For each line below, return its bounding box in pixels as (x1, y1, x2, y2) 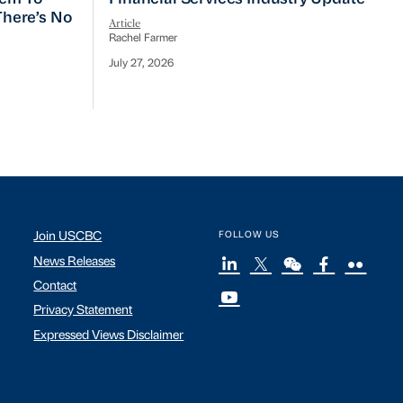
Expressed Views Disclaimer (33, 328, 184, 343)
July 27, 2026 (109, 58, 175, 70)
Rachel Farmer (109, 32, 178, 44)
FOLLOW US (218, 230, 280, 241)
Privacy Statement (33, 304, 133, 318)
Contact (33, 280, 77, 294)
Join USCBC (33, 230, 103, 245)
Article (109, 17, 141, 31)
